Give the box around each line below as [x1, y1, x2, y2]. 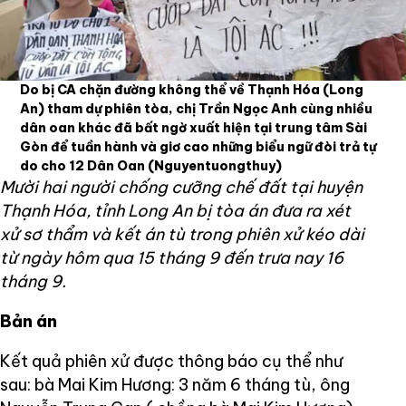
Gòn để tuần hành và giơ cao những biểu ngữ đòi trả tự [20, 138, 377, 155]
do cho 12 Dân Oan [20, 157, 149, 174]
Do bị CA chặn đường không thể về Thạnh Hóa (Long [20, 81, 364, 98]
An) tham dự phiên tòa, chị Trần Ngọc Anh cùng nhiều [20, 100, 373, 117]
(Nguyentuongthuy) [148, 157, 283, 174]
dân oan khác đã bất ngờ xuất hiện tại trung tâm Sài [20, 119, 368, 136]
